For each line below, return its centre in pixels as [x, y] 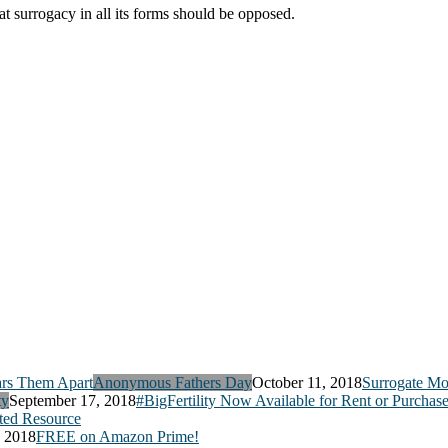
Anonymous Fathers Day [172, 382]
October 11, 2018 [307, 382]
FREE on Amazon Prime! [117, 436]
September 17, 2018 [72, 400]
